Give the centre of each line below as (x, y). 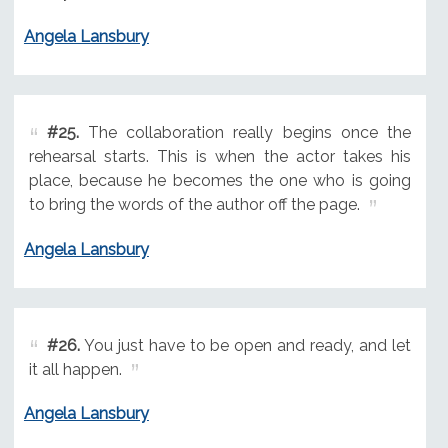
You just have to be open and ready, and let (245, 345)
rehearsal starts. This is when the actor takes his (219, 156)
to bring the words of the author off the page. (194, 204)
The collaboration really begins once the (244, 132)
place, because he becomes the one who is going (219, 180)
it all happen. (75, 369)
